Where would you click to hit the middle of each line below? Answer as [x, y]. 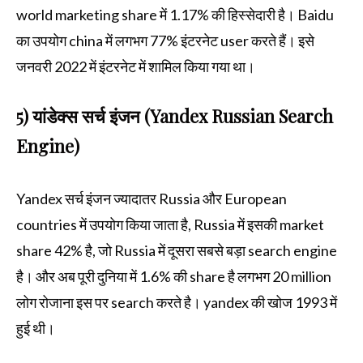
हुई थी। [36, 329]
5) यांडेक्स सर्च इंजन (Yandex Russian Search [175, 116]
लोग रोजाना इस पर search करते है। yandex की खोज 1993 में [177, 303]
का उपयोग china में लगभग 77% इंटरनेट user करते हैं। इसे [165, 41]
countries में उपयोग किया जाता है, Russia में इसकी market [170, 225]
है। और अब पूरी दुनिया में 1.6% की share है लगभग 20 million [174, 277]
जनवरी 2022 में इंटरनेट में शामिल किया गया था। [136, 67]
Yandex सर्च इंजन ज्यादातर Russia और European [152, 199]
